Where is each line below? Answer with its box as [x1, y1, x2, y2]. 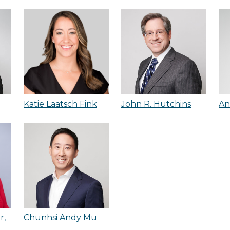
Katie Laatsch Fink [24, 99, 97, 109]
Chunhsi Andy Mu [24, 213, 97, 222]
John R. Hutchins [121, 99, 191, 109]
